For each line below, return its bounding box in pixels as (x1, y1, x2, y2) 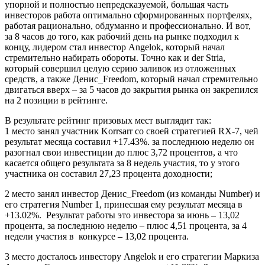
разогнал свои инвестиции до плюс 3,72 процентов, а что (5, 147, 238, 157)
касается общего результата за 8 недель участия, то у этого (5, 157, 240, 168)
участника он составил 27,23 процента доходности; (5, 168, 212, 179)
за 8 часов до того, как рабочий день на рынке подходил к (5, 31, 239, 41)
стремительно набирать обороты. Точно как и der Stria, (5, 52, 225, 63)
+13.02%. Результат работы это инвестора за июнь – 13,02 (5, 209, 240, 220)
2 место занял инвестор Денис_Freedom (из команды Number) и (5, 188, 260, 199)
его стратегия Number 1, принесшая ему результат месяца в (5, 199, 243, 209)
